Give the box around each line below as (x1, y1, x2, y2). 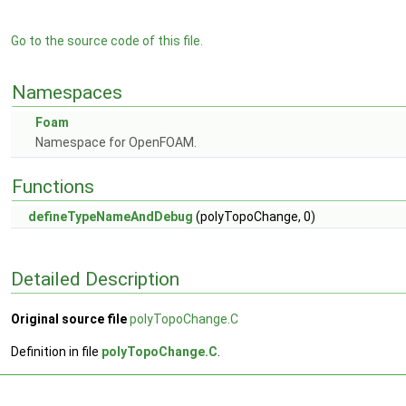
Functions (12, 176, 94, 198)
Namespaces (12, 82, 122, 103)
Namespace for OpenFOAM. (35, 135, 197, 150)
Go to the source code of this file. (11, 34, 203, 48)
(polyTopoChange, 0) (193, 209, 315, 224)
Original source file (11, 312, 127, 327)
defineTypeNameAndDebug (28, 209, 193, 224)
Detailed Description (11, 267, 179, 290)
